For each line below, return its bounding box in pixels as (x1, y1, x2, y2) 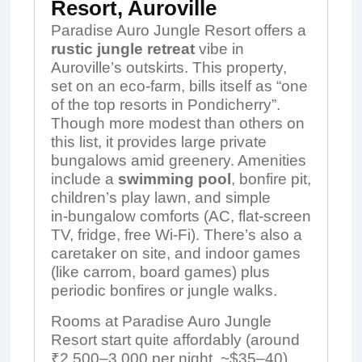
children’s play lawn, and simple (50, 189, 271, 206)
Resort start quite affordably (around (50, 331, 300, 348)
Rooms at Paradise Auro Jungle (50, 313, 271, 330)
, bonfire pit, (230, 170, 311, 187)
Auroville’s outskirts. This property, (50, 59, 287, 76)
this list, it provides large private (50, 133, 267, 150)
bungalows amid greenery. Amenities (50, 152, 306, 169)
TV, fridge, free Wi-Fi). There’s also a (50, 226, 302, 243)
